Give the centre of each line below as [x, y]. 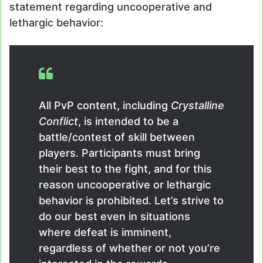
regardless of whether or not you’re [129, 248]
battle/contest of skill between [117, 137]
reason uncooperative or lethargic [125, 184]
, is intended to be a [128, 121]
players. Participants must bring [119, 153]
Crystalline [196, 105]
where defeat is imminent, [105, 232]
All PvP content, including [103, 105]
